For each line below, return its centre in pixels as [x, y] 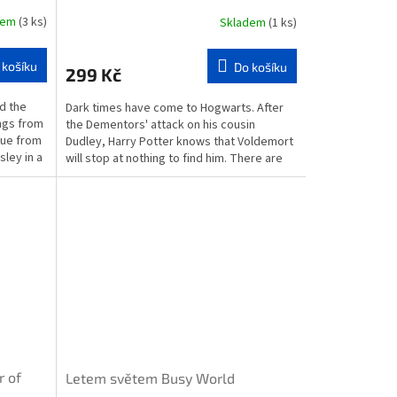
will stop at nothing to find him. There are [174, 159]
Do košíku [260, 67]
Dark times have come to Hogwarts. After [174, 109]
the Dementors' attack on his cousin [160, 125]
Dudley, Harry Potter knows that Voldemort [179, 142]
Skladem [244, 23]
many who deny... [110, 176]
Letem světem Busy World [150, 378]
